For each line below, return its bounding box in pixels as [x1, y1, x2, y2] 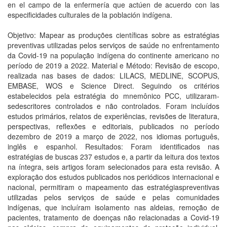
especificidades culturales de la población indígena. [8, 10, 172, 20]
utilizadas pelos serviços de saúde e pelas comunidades [8, 192, 219, 202]
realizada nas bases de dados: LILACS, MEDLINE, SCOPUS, [8, 70, 219, 81]
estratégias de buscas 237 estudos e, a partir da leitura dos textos [8, 152, 219, 162]
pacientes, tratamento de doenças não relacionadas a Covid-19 [8, 212, 219, 222]
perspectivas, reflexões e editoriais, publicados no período [8, 121, 219, 131]
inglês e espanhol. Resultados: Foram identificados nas [8, 141, 219, 152]
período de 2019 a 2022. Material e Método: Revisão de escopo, [8, 60, 219, 70]
